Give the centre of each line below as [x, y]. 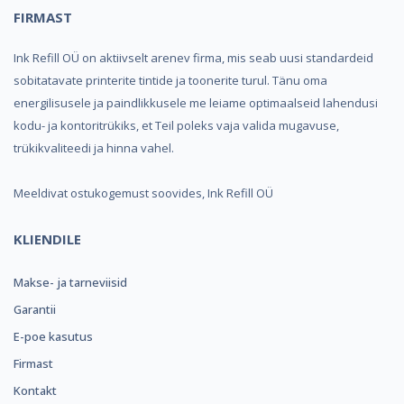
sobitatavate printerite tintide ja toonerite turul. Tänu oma [170, 80]
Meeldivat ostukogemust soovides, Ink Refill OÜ [143, 193]
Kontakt [35, 390]
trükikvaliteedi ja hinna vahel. [94, 148]
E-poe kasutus [53, 336]
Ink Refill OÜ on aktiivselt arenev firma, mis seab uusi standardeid [193, 58]
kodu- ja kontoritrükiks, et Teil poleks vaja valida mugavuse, [176, 125]
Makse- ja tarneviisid [70, 282]
